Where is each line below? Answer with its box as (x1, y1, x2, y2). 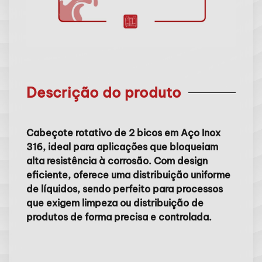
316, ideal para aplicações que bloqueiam (26, 141, 218, 153)
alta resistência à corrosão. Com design (26, 155, 208, 167)
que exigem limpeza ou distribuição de (26, 197, 204, 209)
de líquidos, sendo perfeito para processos (26, 183, 223, 195)
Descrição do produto (26, 84, 181, 101)
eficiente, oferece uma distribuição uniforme (26, 169, 230, 181)
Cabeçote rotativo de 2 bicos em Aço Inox (26, 127, 220, 139)
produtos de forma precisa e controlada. (26, 211, 212, 223)
